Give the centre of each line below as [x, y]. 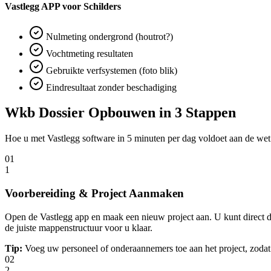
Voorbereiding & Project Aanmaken [94, 194]
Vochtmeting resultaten [88, 53]
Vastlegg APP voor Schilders [63, 7]
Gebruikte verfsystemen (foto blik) [110, 70]
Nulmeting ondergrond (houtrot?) [108, 36]
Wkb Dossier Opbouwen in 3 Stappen [120, 113]
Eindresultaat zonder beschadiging [110, 87]
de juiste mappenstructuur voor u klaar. [79, 227]
